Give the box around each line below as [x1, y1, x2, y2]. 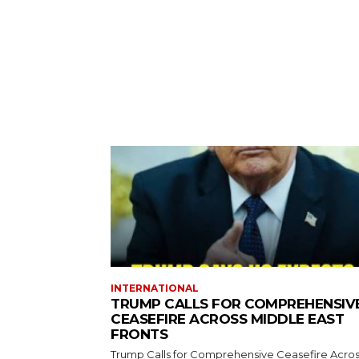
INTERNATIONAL [111, 281, 199, 294]
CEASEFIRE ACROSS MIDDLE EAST [111, 310, 344, 327]
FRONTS [111, 325, 167, 342]
